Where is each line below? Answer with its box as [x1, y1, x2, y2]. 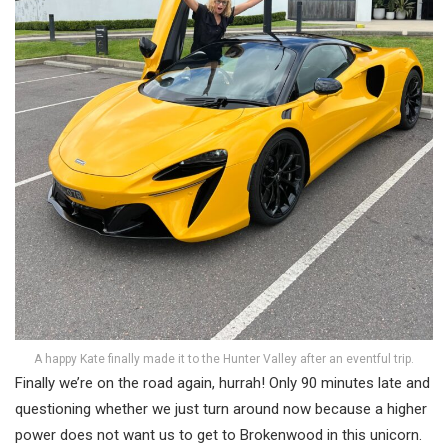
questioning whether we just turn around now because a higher [15, 399, 427, 418]
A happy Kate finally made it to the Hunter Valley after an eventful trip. [34, 351, 414, 366]
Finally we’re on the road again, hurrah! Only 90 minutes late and [15, 373, 430, 392]
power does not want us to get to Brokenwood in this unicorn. [15, 425, 422, 444]
